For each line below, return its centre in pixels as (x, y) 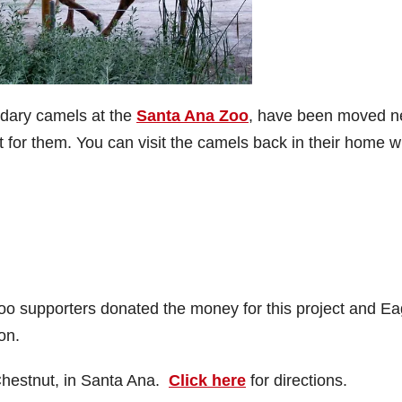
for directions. (297, 380)
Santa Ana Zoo (192, 116)
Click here (207, 380)
